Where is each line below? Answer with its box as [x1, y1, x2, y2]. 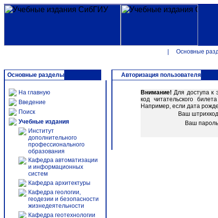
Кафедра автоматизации [28, 157, 98, 163]
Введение [18, 99, 46, 106]
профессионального [28, 141, 85, 148]
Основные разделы [7, 72, 64, 78]
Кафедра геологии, [28, 189, 81, 196]
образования [28, 148, 65, 155]
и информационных [28, 163, 83, 170]
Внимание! [141, 89, 172, 96]
